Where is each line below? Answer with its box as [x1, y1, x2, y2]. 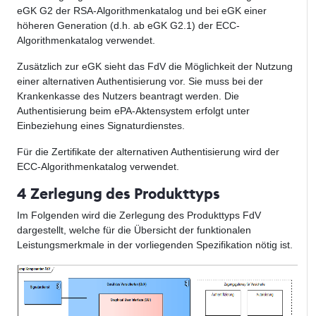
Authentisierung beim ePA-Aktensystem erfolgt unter [17, 105, 250, 117]
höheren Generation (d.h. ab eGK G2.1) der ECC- [17, 20, 240, 32]
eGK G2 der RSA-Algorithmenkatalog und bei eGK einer [17, 5, 267, 17]
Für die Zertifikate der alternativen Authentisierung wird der [17, 146, 279, 158]
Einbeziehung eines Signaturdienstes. [17, 120, 185, 132]
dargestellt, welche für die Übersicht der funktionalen [17, 224, 251, 236]
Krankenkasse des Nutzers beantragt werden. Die [17, 90, 239, 102]
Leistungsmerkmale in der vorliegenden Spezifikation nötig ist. [17, 239, 293, 251]
